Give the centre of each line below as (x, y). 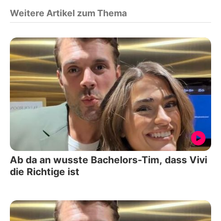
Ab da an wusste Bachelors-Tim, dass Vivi (109, 160)
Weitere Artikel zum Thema (68, 13)
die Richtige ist (45, 171)
